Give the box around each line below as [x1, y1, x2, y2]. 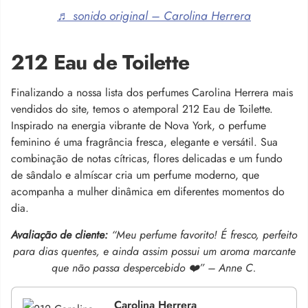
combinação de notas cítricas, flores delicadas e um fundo [11, 150, 283, 166]
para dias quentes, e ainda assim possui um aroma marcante [12, 243, 296, 259]
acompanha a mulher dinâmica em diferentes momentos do [11, 183, 285, 199]
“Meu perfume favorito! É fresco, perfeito [111, 226, 297, 243]
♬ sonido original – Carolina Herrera [57, 6, 251, 25]
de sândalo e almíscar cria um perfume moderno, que [11, 166, 259, 183]
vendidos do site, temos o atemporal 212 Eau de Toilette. [11, 100, 273, 117]
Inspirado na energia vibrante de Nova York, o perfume [11, 117, 266, 133]
